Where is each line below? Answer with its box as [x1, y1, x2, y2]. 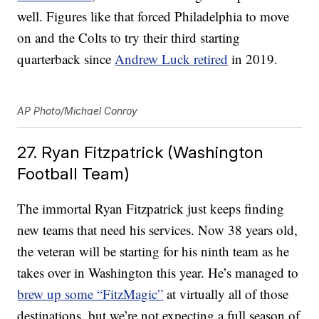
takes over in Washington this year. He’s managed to [17, 263, 299, 282]
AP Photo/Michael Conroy [17, 105, 138, 117]
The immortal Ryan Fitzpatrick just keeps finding [17, 199, 285, 218]
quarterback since [17, 50, 115, 68]
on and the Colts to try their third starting [17, 28, 241, 47]
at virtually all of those [163, 285, 289, 303]
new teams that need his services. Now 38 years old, [17, 221, 298, 239]
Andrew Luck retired [115, 50, 229, 68]
